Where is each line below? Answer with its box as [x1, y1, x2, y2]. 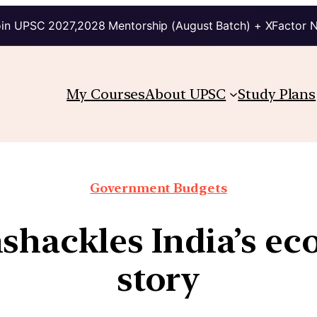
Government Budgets [90, 180, 227, 195]
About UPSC [145, 85, 226, 103]
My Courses [67, 85, 146, 103]
